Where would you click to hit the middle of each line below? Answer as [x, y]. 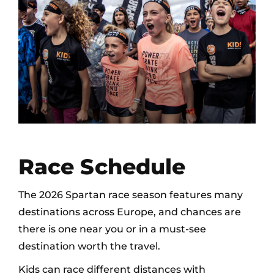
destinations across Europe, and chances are [130, 212]
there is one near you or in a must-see [112, 229]
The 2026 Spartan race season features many [131, 195]
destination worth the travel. [89, 246]
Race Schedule [102, 167]
